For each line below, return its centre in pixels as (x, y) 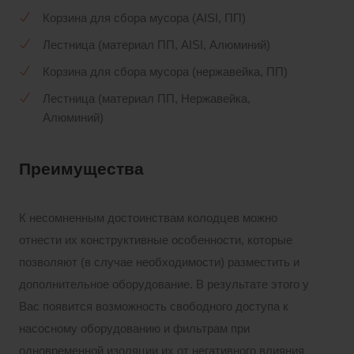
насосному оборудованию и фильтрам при (134, 329)
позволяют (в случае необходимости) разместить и (159, 263)
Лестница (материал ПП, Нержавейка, (147, 99)
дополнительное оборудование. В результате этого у (164, 285)
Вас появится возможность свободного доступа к (154, 307)
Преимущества (81, 169)
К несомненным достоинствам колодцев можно (148, 218)
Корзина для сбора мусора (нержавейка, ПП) (165, 72)
